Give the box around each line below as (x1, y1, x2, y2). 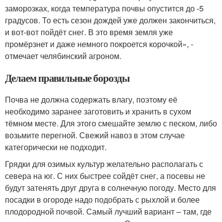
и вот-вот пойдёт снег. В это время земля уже (5, 26, 173, 38)
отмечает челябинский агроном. (5, 50, 121, 61)
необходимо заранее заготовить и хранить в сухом (5, 106, 191, 117)
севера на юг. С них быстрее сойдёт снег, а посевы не (5, 170, 205, 181)
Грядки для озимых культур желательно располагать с (5, 158, 203, 169)
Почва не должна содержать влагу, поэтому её (5, 94, 177, 105)
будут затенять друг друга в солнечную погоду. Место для (5, 182, 216, 193)
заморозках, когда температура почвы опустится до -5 (5, 2, 204, 14)
